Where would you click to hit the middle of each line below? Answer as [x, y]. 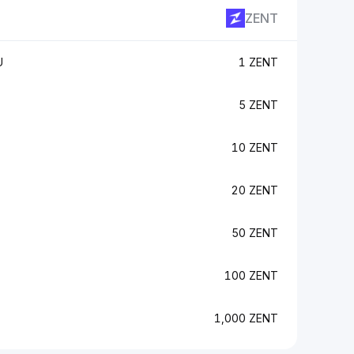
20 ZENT [254, 190]
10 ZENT [255, 147]
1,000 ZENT [246, 318]
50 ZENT [255, 233]
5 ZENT [258, 105]
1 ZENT [258, 62]
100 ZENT [251, 275]
